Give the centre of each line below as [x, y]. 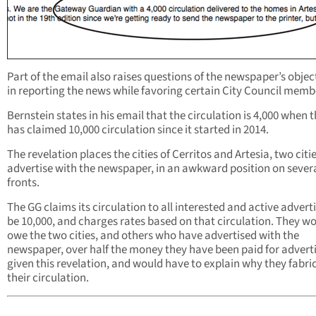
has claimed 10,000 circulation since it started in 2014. [138, 130]
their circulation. [48, 278]
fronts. [23, 183]
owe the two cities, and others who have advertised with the [153, 236]
